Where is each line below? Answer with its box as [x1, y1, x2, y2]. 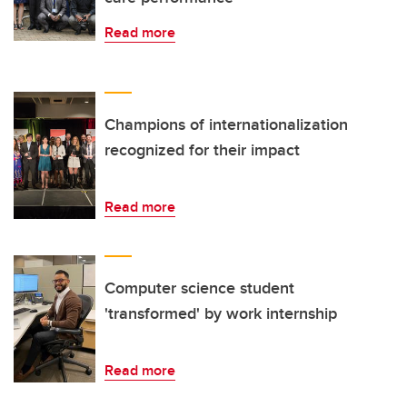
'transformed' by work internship [104, 301, 337, 325]
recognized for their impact [104, 137, 300, 162]
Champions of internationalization [104, 112, 348, 136]
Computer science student [104, 275, 294, 300]
